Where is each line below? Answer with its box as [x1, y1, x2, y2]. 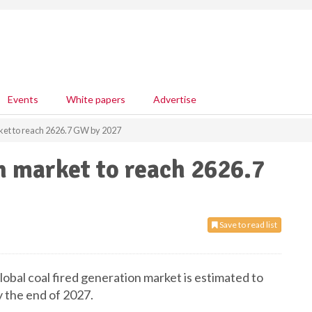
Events [8, 93, 38, 105]
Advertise [153, 93, 196, 105]
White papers [66, 93, 125, 105]
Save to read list [218, 219, 277, 230]
